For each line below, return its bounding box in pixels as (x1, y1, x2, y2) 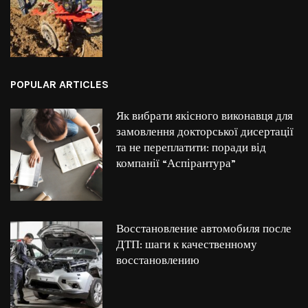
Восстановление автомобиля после (115, 221, 291, 236)
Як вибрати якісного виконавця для (115, 109, 293, 123)
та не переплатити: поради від (115, 140, 266, 155)
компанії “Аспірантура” (115, 156, 236, 170)
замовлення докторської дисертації (115, 124, 294, 139)
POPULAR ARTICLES (10, 77, 109, 91)
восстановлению (115, 253, 199, 267)
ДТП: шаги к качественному (115, 237, 257, 252)
